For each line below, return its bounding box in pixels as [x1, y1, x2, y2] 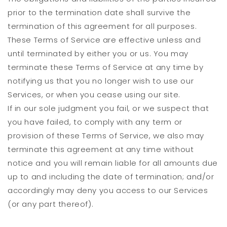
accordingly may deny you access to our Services [8, 185, 208, 196]
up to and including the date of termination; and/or [8, 171, 214, 182]
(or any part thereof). [8, 199, 94, 210]
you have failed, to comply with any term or [8, 117, 182, 128]
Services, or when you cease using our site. [8, 89, 180, 100]
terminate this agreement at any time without [8, 144, 194, 155]
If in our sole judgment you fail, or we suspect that [8, 103, 209, 114]
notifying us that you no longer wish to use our [8, 75, 194, 87]
